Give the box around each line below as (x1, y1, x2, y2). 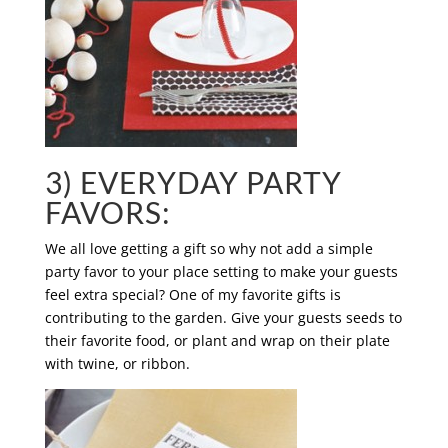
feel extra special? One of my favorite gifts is (44, 285, 341, 304)
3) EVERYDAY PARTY (44, 164, 342, 200)
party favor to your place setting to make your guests (44, 262, 398, 281)
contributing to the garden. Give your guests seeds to (44, 308, 402, 327)
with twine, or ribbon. (44, 354, 190, 373)
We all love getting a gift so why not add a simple (44, 239, 373, 258)
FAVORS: (44, 194, 171, 230)
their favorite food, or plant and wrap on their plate (44, 331, 390, 350)
